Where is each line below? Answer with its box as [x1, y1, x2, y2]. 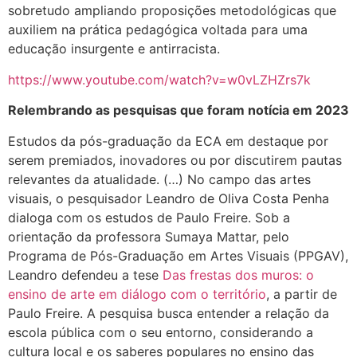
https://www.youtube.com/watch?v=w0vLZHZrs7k [8, 71, 311, 88]
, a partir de [266, 285, 337, 302]
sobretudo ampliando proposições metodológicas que [8, 2, 336, 19]
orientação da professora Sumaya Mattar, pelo [8, 228, 289, 245]
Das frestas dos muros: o [163, 266, 314, 283]
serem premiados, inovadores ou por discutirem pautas [8, 151, 342, 168]
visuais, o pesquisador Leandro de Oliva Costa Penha [8, 190, 329, 206]
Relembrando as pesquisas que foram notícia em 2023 [8, 102, 349, 119]
